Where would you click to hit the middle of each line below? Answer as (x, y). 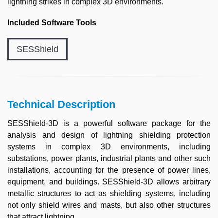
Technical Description (61, 104)
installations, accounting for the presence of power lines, (109, 170)
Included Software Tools (52, 23)
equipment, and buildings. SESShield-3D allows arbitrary (109, 182)
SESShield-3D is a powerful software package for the (109, 123)
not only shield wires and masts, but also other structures (109, 205)
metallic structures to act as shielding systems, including (109, 193)
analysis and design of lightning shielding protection (109, 135)
